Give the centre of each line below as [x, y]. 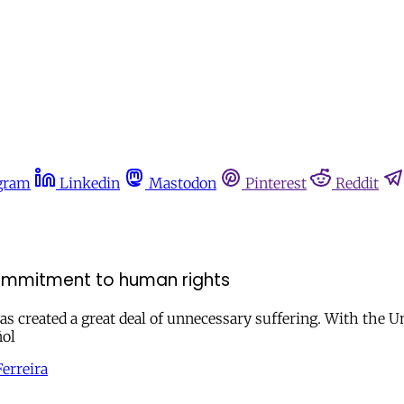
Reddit [357, 183]
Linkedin [90, 183]
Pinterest [276, 183]
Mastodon [183, 183]
